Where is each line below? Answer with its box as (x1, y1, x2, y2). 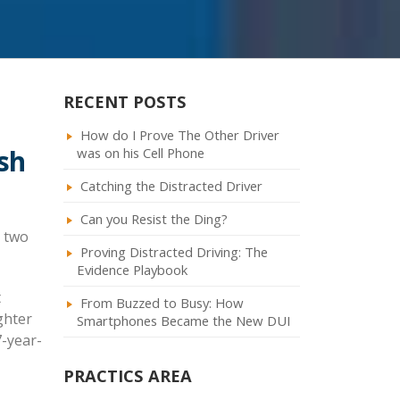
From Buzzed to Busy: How (80, 294, 244, 312)
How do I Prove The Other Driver (80, 126, 279, 144)
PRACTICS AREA (63, 364, 192, 387)
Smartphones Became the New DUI (77, 312, 290, 329)
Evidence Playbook (77, 261, 187, 279)
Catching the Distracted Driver (80, 177, 262, 195)
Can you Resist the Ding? (80, 210, 228, 228)
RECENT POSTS (63, 90, 187, 112)
